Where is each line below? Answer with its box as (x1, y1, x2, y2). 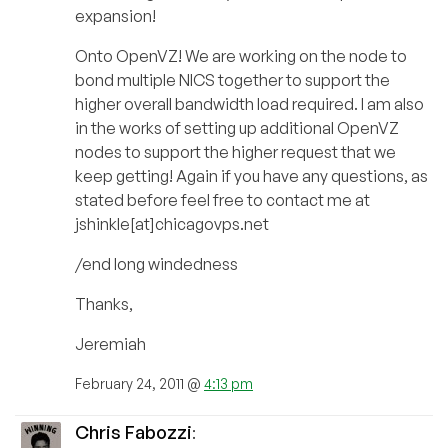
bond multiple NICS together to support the (75, 70, 390, 91)
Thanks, (75, 294, 133, 315)
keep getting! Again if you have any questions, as (75, 166, 428, 187)
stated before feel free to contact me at (75, 190, 370, 211)
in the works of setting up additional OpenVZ (75, 118, 399, 139)
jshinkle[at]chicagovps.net (75, 214, 269, 235)
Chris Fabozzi (75, 421, 192, 444)
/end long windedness (75, 254, 238, 275)
